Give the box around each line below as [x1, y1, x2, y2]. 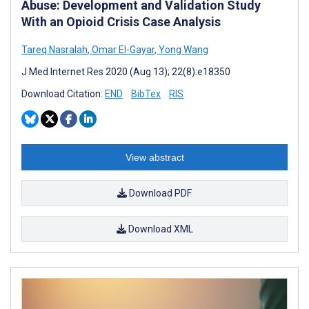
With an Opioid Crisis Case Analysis [21, 14, 221, 29]
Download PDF [127, 187, 192, 199]
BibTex [131, 88, 161, 99]
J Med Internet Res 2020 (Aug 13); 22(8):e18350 [21, 66, 230, 77]
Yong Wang [157, 43, 208, 55]
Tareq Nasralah [21, 43, 88, 55]
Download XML [126, 223, 193, 235]
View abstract [125, 151, 184, 163]
